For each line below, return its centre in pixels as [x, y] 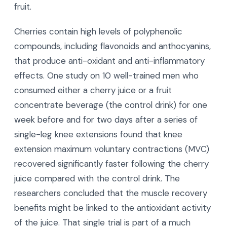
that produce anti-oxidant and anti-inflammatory [109, 61]
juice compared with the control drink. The [97, 179]
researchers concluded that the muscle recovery [111, 193]
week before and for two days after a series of [106, 120]
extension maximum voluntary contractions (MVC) [112, 149]
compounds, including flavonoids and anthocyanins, [112, 46]
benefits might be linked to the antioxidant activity [112, 208]
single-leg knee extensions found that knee [98, 135]
